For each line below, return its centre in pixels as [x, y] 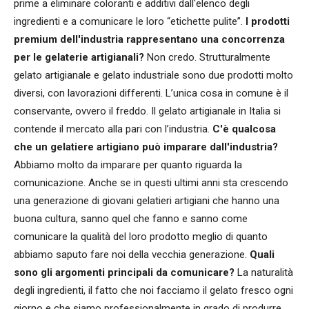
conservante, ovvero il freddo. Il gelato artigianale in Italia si [147, 111]
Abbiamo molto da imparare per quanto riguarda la [128, 165]
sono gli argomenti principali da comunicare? [124, 272]
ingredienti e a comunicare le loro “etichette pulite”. [130, 21]
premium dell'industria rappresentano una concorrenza [149, 39]
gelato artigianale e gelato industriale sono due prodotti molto [153, 75]
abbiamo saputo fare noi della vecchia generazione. [132, 254]
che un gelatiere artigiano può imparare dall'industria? [146, 147]
